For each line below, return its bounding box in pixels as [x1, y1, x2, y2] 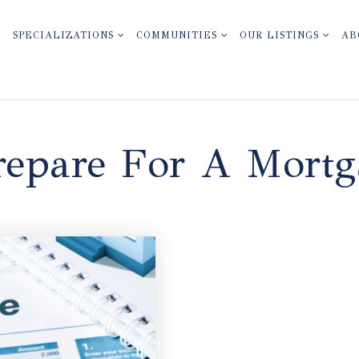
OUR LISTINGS [239, 30, 323, 41]
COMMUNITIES [135, 30, 221, 41]
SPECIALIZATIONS [12, 30, 118, 41]
